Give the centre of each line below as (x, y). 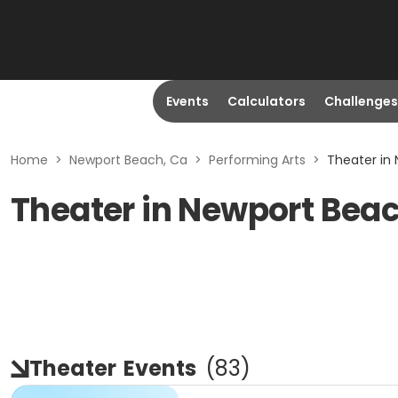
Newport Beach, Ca (128, 160)
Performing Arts (257, 160)
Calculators (266, 101)
